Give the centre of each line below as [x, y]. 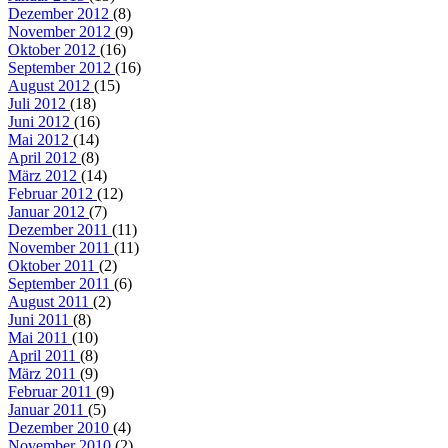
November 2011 [61, 247]
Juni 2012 [41, 121]
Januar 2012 [48, 211]
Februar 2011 [52, 391]
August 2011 [50, 301]
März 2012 [44, 175]
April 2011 [44, 355]
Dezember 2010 [60, 427]
